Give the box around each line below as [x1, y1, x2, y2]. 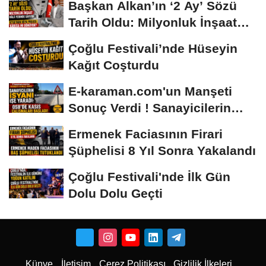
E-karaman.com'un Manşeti [68, 84, 232, 98]
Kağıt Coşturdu [68, 58, 159, 72]
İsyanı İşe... [68, 117, 137, 131]
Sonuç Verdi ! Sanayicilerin [68, 100, 231, 115]
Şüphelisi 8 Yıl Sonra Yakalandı [68, 143, 256, 157]
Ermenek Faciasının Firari [68, 126, 223, 141]
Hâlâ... [68, 31, 106, 46]
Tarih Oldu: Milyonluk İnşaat [68, 15, 237, 29]
